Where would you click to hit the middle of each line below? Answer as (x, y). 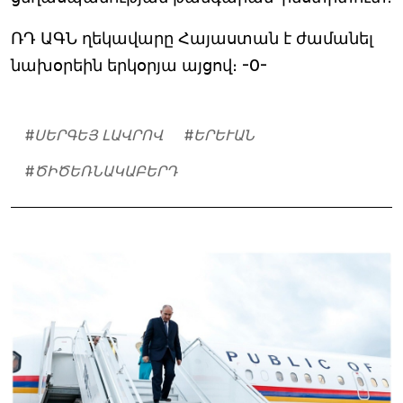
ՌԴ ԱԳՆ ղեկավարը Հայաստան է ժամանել (192, 38)
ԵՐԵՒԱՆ (224, 134)
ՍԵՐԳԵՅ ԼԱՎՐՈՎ (99, 134)
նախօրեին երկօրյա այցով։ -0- (139, 65)
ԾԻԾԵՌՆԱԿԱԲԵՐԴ (106, 170)
